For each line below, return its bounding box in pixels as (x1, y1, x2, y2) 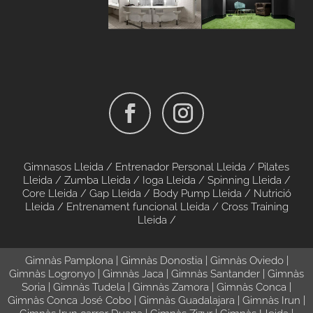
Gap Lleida (89, 187, 141, 200)
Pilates (258, 160, 289, 173)
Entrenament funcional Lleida (66, 200, 210, 213)
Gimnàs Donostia (120, 254, 203, 267)
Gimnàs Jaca (103, 267, 163, 280)
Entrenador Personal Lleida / (115, 160, 255, 173)
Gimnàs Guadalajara (139, 293, 235, 307)
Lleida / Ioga (101, 173, 163, 187)
